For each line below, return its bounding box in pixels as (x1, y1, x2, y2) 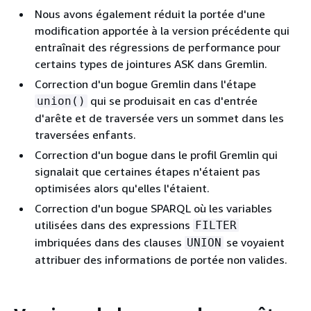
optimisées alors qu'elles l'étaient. (35, 181, 210, 195)
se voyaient (224, 235, 285, 249)
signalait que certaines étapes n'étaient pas (35, 165, 260, 178)
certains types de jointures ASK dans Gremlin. (35, 57, 267, 71)
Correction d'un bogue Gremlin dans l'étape (35, 77, 256, 91)
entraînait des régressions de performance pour (35, 40, 280, 54)
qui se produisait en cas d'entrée (87, 94, 258, 108)
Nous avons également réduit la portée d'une (35, 7, 265, 21)
